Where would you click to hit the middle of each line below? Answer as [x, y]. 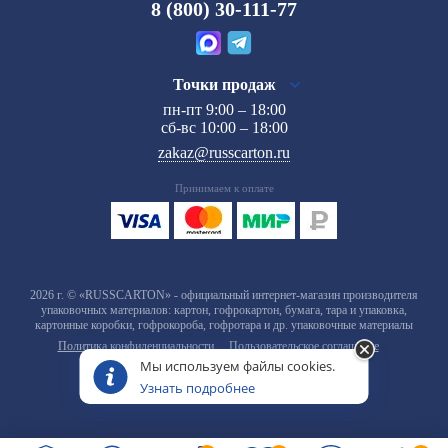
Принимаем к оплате [224, 188]
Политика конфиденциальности [135, 346]
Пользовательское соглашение [303, 346]
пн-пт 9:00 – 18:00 [224, 110]
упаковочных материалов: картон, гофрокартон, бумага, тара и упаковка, [224, 310]
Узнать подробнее [197, 387]
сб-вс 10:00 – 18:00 [224, 128]
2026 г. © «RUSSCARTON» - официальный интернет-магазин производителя [224, 295]
